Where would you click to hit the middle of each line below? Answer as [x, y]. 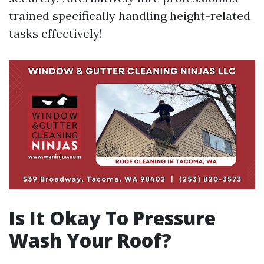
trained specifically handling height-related [130, 16]
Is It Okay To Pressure [112, 218]
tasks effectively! [56, 33]
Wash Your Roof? [90, 240]
